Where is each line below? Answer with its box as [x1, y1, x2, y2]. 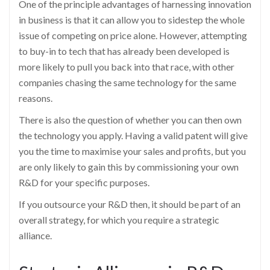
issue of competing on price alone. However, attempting [19, 29, 247, 41]
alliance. [19, 229, 52, 241]
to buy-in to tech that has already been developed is [19, 45, 230, 57]
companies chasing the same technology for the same [19, 76, 236, 88]
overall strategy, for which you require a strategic [19, 213, 219, 225]
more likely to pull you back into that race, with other [19, 60, 234, 72]
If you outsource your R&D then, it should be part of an [19, 198, 240, 210]
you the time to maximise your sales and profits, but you [19, 145, 246, 157]
